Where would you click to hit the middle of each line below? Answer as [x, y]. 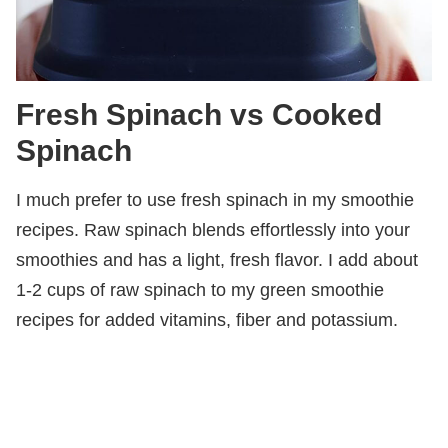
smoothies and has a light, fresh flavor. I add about [217, 259]
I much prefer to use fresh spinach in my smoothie [215, 199]
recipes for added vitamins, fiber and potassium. [207, 319]
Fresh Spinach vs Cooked [199, 114]
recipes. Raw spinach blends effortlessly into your [213, 229]
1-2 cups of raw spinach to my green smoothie [200, 289]
